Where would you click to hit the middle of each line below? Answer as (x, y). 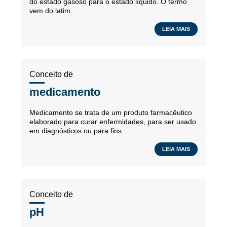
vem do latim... (53, 11)
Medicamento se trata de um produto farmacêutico (111, 112)
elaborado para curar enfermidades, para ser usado (113, 122)
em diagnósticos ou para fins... (79, 131)
